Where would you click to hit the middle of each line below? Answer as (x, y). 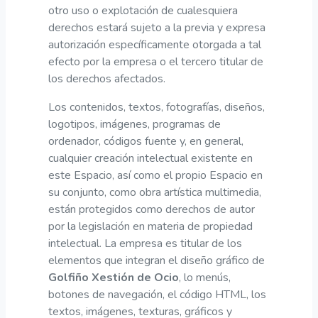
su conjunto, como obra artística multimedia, (155, 192)
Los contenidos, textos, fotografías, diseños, (157, 107)
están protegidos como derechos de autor (152, 209)
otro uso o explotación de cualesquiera (143, 10)
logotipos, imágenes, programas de (135, 124)
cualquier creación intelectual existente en (150, 158)
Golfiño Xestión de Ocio (114, 277)
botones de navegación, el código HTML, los (157, 294)
